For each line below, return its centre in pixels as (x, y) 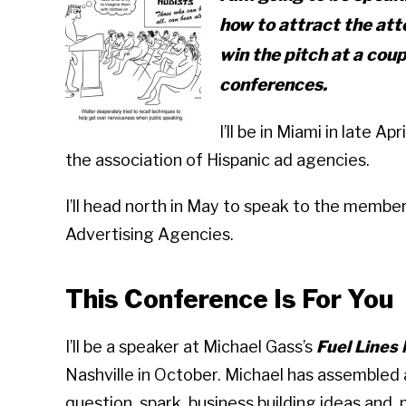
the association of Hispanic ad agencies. (217, 160)
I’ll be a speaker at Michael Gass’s (191, 347)
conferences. (273, 85)
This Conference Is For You (229, 300)
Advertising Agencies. (150, 235)
